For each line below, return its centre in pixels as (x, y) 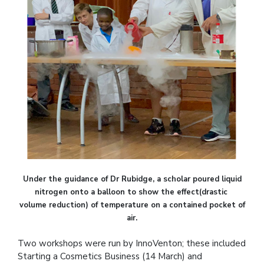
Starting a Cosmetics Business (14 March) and (110, 256)
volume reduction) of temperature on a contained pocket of (132, 205)
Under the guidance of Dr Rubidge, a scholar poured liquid (132, 179)
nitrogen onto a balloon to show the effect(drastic (132, 192)
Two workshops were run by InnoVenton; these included (132, 243)
